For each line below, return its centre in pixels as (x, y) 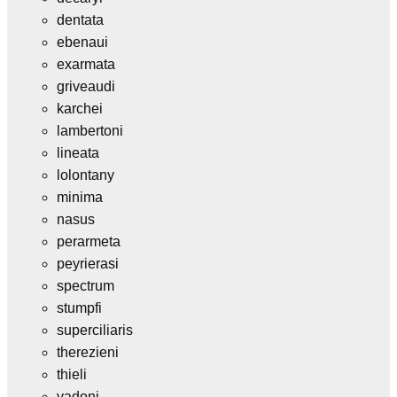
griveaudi (86, 86)
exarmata (86, 64)
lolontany (86, 175)
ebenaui (82, 42)
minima (80, 197)
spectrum (86, 285)
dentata (80, 19)
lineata (78, 152)
